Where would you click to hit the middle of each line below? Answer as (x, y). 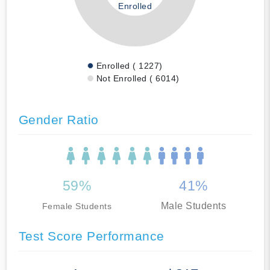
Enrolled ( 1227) (129, 65)
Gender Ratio (58, 119)
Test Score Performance (91, 236)
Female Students (77, 206)
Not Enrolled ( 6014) (138, 78)
